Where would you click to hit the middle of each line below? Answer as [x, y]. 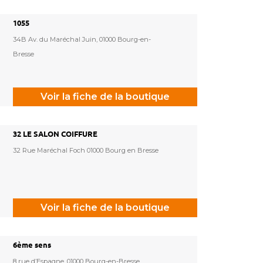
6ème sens [32, 245]
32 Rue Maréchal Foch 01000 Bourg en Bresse [86, 151]
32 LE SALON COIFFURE [55, 134]
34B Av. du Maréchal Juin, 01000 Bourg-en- [82, 40]
